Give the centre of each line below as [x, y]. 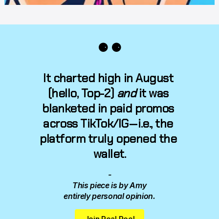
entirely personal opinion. [109, 196]
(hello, [64, 93]
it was [152, 93]
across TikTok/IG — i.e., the [108, 123]
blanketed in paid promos [108, 108]
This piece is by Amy [109, 185]
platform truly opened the [108, 139]
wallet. [109, 154]
